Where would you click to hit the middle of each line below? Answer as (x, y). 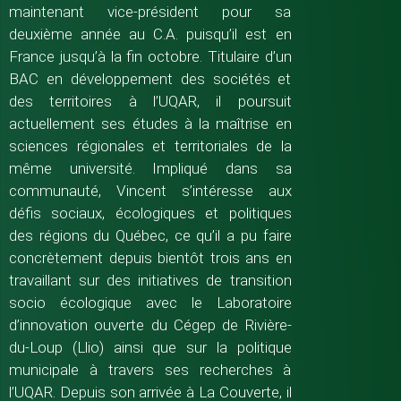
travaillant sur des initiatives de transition (150, 280)
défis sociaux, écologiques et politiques (150, 213)
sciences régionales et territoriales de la (150, 145)
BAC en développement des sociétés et (150, 78)
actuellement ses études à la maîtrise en (150, 123)
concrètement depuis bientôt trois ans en (150, 257)
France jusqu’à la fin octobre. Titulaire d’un (150, 56)
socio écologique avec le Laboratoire (150, 302)
